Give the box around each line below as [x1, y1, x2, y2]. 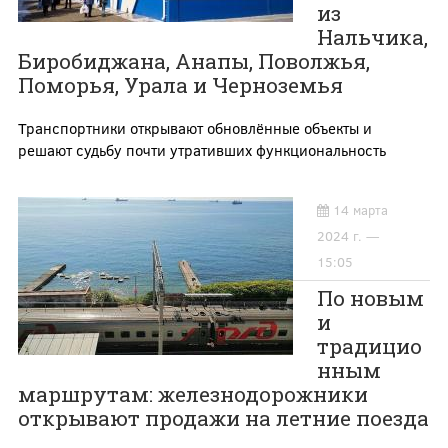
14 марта [332, 200, 388, 219]
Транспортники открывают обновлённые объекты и [17, 118, 372, 139]
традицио [316, 331, 422, 360]
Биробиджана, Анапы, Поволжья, [17, 47, 370, 76]
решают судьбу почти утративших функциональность [17, 140, 386, 161]
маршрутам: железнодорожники [17, 379, 368, 408]
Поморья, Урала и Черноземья [17, 71, 343, 100]
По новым [316, 283, 424, 312]
